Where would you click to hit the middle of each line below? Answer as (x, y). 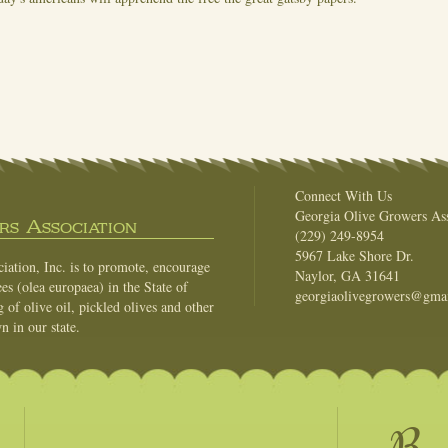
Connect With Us (343, 196)
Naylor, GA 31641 (347, 276)
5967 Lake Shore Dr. (354, 256)
